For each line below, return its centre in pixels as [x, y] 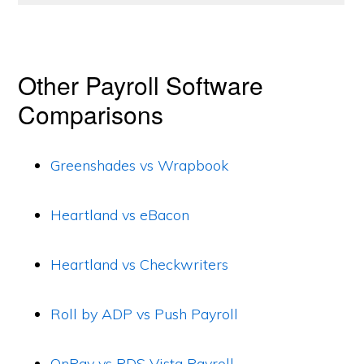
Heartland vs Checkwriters [140, 264]
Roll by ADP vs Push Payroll [145, 314]
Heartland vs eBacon [120, 215]
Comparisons [91, 114]
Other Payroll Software [141, 85]
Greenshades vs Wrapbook [140, 165]
